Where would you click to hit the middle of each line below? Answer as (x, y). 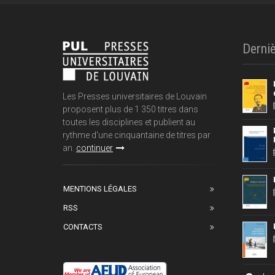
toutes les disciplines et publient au (129, 122)
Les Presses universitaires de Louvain (135, 96)
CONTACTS (83, 227)
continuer (95, 148)
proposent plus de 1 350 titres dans (130, 109)
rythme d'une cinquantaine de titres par (137, 135)
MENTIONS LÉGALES (100, 188)
